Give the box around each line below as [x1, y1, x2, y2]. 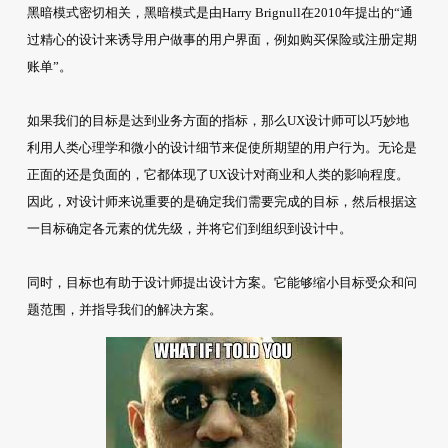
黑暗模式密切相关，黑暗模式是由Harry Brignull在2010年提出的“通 [26, 5, 413, 21]
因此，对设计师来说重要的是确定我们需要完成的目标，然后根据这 [26, 194, 417, 210]
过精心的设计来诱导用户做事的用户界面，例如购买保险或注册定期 [26, 32, 417, 48]
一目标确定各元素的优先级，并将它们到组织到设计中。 [26, 221, 352, 237]
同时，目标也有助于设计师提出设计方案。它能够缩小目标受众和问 [26, 275, 417, 291]
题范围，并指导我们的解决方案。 [26, 302, 222, 318]
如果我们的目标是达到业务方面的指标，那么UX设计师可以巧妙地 [26, 113, 409, 129]
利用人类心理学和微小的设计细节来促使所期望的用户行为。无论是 [26, 140, 417, 156]
